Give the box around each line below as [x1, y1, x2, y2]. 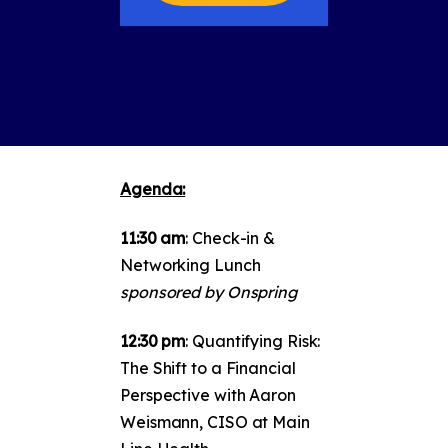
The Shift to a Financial [120, 358, 296, 379]
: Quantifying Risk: [185, 331, 321, 352]
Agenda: [120, 178, 186, 199]
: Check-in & [185, 227, 276, 248]
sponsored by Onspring [120, 281, 297, 302]
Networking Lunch [120, 254, 261, 275]
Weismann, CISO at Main [120, 412, 310, 433]
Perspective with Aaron [120, 385, 296, 406]
